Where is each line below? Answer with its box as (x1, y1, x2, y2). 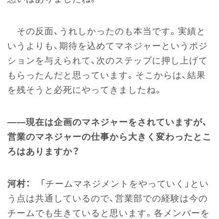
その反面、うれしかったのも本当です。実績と (7, 26, 206, 37)
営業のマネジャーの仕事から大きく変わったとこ (7, 132, 212, 142)
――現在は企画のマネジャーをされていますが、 (7, 117, 208, 128)
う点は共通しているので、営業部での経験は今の (7, 194, 208, 204)
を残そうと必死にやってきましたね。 (7, 85, 163, 95)
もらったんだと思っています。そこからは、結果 (7, 70, 206, 81)
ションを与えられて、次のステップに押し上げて (7, 56, 208, 66)
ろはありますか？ (7, 147, 80, 157)
